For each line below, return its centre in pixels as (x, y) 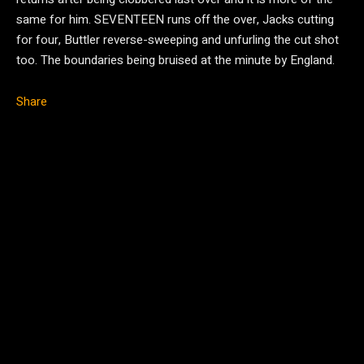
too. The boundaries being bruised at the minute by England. (175, 60)
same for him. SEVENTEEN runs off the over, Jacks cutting (175, 19)
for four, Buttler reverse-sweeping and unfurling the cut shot (178, 40)
